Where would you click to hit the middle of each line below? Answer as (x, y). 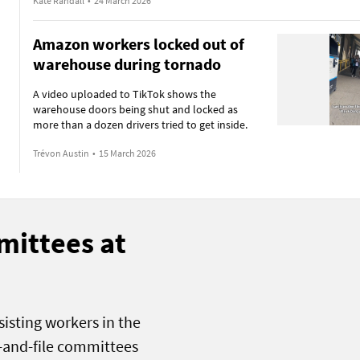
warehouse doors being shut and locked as (135, 109)
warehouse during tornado (127, 64)
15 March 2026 (127, 153)
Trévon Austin (61, 153)
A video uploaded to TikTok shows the (124, 94)
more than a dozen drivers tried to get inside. (140, 125)
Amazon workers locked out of (138, 44)
